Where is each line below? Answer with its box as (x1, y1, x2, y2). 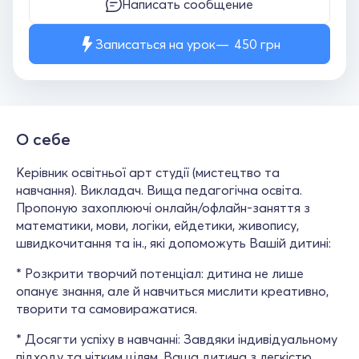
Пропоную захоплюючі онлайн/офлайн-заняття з (16, 200, 310, 216)
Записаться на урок (95, 36, 216, 52)
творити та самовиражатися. (16, 301, 197, 317)
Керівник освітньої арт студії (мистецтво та (16, 164, 280, 180)
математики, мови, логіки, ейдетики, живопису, (16, 217, 299, 233)
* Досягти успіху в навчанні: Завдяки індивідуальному (16, 331, 337, 347)
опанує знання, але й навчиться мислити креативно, (16, 283, 329, 299)
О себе (16, 129, 71, 149)
